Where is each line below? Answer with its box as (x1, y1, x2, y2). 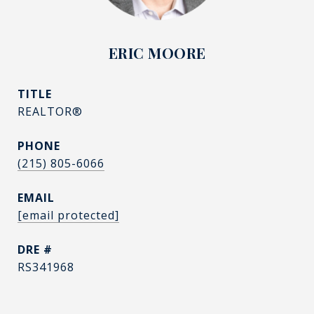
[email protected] (18, 207, 119, 223)
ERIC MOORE (108, 43, 206, 62)
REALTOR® (18, 104, 83, 119)
